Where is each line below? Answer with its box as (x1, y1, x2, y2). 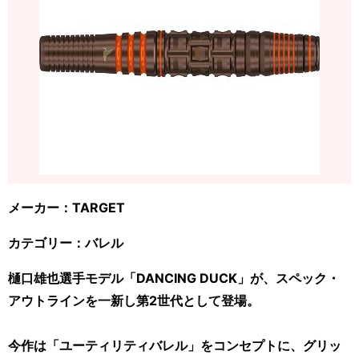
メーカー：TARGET (8, 199, 125, 216)
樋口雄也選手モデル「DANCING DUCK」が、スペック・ (8, 269, 340, 286)
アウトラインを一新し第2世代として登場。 (8, 292, 260, 309)
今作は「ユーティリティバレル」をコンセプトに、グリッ (8, 337, 341, 353)
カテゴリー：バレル (8, 234, 123, 251)
